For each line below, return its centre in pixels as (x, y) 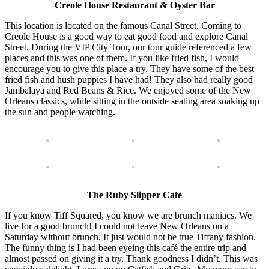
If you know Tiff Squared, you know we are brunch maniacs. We (128, 216)
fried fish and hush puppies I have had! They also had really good (129, 80)
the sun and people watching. (60, 112)
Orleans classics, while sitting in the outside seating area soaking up (132, 101)
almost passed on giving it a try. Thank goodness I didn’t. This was (131, 259)
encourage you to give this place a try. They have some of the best (129, 69)
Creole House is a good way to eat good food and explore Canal (126, 37)
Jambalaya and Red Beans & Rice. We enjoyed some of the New (128, 91)
